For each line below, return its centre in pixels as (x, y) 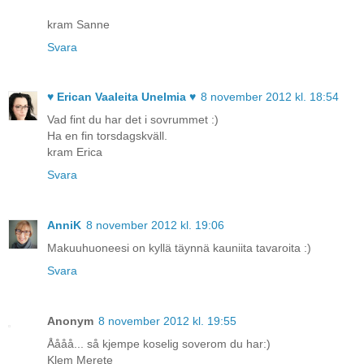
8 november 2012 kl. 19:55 (167, 321)
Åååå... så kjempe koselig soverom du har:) (159, 344)
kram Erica (75, 152)
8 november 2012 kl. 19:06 (155, 225)
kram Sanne (78, 24)
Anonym (70, 321)
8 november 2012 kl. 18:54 (270, 97)
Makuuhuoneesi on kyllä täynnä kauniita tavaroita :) (179, 248)
